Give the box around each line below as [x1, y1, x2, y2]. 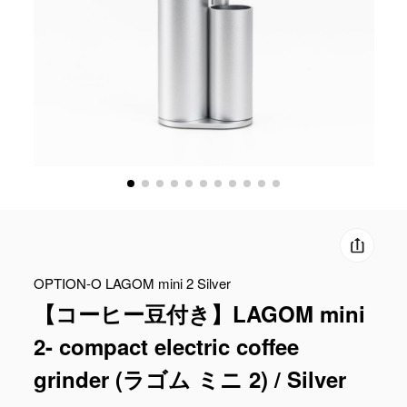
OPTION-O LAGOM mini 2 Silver [33, 273, 231, 293]
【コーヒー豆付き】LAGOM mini [33, 298, 365, 329]
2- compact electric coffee [33, 331, 299, 362]
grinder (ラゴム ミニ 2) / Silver [33, 363, 346, 394]
